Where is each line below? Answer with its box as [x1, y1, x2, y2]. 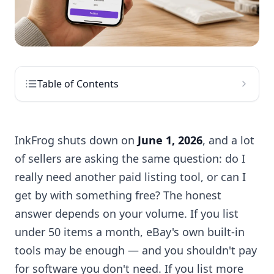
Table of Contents [37, 77, 119, 91]
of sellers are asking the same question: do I [15, 151, 245, 166]
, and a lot [202, 133, 254, 148]
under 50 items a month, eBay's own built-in [15, 224, 245, 240]
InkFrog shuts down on [15, 133, 138, 148]
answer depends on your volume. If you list [15, 206, 239, 221]
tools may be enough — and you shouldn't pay [15, 243, 257, 258]
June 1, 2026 [138, 133, 202, 148]
